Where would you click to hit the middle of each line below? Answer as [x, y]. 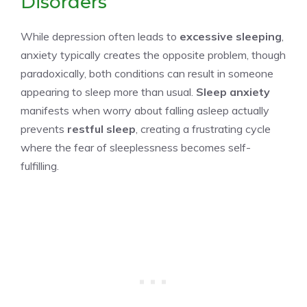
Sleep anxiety [233, 91]
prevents [44, 128]
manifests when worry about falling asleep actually [145, 110]
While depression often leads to [100, 36]
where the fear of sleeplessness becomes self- [136, 147]
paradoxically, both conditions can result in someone [147, 73]
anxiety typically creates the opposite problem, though [153, 54]
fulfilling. [40, 165]
